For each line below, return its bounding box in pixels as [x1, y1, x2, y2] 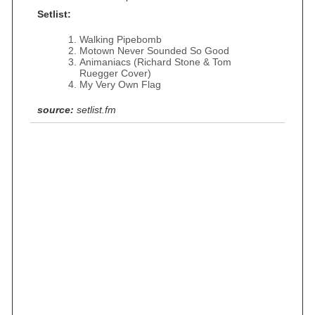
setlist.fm [77, 104, 116, 115]
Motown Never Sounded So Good [79, 45, 229, 56]
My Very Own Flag [79, 79, 161, 90]
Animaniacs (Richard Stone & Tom [79, 56, 231, 67]
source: [37, 104, 74, 115]
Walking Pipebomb [79, 34, 162, 45]
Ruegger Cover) [79, 67, 151, 79]
